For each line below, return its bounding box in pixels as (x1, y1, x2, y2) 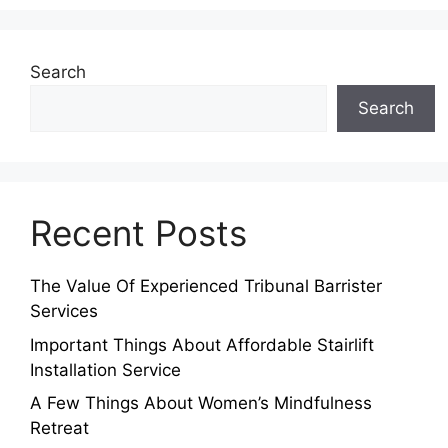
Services (30, 301, 98, 322)
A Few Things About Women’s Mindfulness (30, 393, 372, 414)
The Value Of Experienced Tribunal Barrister (30, 276, 382, 297)
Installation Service (30, 359, 181, 380)
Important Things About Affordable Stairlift (30, 334, 374, 355)
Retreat (30, 418, 89, 439)
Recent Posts (30, 212, 247, 255)
